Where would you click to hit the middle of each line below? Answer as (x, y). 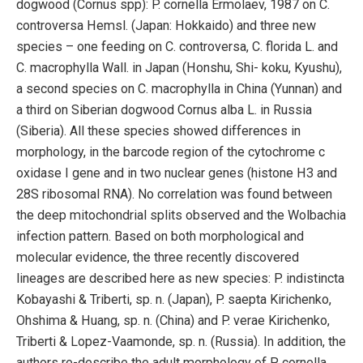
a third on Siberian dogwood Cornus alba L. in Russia (164, 109)
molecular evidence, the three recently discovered (158, 257)
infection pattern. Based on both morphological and (160, 236)
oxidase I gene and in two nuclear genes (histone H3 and (177, 173)
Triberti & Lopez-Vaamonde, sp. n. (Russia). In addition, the (181, 341)
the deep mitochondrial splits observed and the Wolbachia (181, 215)
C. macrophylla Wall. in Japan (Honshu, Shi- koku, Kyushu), (179, 67)
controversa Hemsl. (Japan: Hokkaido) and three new (166, 25)
